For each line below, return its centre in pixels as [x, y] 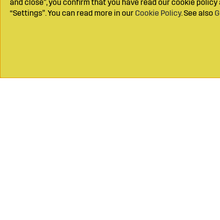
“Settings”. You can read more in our [72, 13]
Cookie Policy [158, 13]
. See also [198, 13]
